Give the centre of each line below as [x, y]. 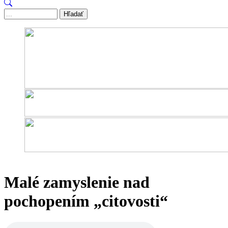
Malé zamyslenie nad [77, 182]
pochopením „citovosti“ [86, 201]
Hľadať [74, 14]
